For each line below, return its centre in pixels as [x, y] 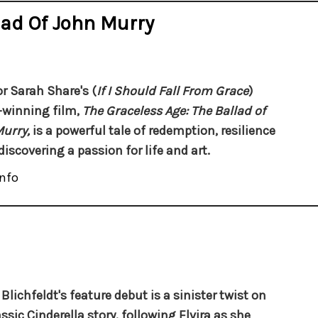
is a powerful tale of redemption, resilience [154, 131]
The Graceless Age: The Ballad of [174, 111]
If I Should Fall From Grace [172, 91]
